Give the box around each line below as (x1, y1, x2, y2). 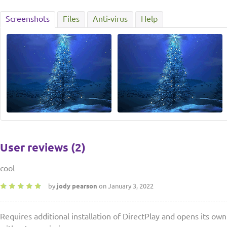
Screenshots (6, 14, 50, 23)
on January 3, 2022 (97, 182, 154, 190)
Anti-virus (93, 14, 128, 23)
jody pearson (57, 182, 97, 190)
